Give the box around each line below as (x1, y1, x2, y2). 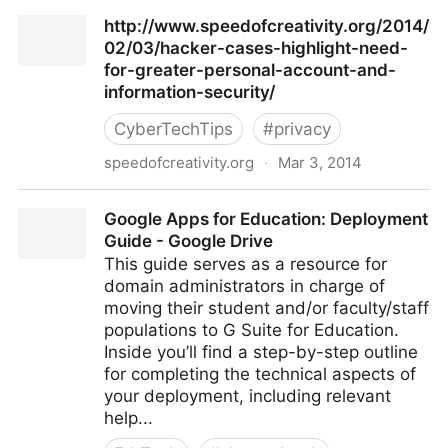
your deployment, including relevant (104, 386, 391, 406)
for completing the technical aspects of (104, 364, 416, 384)
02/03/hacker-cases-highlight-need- (104, 38, 408, 58)
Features (18, 20, 88, 40)
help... (104, 408, 153, 428)
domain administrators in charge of (104, 276, 385, 296)
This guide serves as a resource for (104, 254, 387, 274)
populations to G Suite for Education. (104, 320, 399, 340)
